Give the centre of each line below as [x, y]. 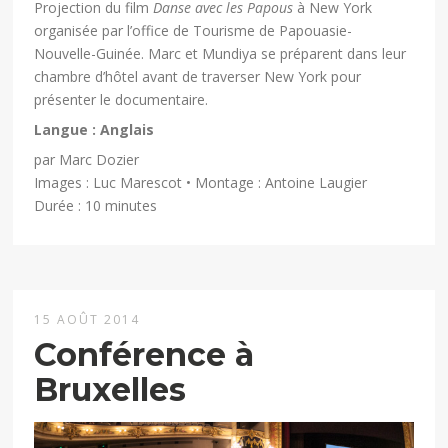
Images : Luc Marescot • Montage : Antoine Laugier [201, 182]
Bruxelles [110, 390]
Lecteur [58, 433]
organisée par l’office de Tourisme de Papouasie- [193, 30]
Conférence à [144, 355]
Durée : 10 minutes [96, 205]
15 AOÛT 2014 [87, 320]
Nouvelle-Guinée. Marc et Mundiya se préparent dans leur [220, 53]
